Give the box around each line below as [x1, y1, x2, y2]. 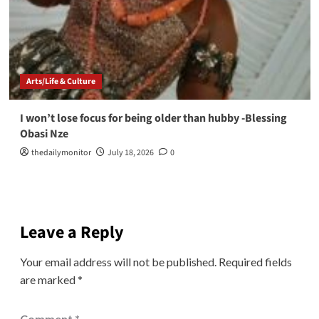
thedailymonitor [31, 146, 91, 159]
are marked [19, 272, 78, 286]
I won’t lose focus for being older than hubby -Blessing [19, 110, 287, 126]
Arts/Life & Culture [26, 75, 95, 88]
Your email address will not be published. [19, 254, 216, 268]
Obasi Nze [19, 125, 68, 142]
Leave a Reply [19, 219, 124, 245]
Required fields [218, 254, 292, 268]
